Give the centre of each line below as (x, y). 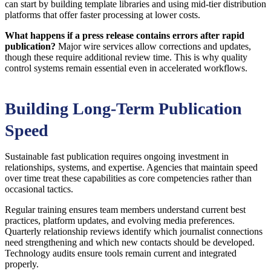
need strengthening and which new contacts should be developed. (130, 243)
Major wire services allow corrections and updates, (153, 47)
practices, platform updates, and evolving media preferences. (120, 221)
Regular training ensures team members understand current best (125, 210)
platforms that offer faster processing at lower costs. (103, 15)
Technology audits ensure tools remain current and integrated (121, 253)
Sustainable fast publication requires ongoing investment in (117, 157)
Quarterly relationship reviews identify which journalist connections (134, 232)
